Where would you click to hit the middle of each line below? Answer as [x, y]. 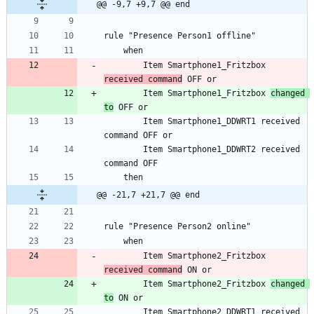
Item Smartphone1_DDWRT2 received [123, 149]
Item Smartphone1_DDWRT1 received [123, 121]
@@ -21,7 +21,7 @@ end [148, 194]
